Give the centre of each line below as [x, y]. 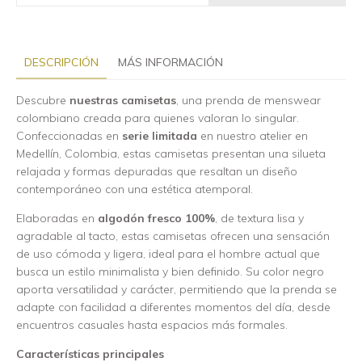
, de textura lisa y [259, 218]
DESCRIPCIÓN [61, 62]
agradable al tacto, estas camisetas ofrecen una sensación [173, 236]
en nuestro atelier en [253, 136]
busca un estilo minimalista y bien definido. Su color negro [170, 271]
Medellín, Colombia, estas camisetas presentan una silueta [171, 154]
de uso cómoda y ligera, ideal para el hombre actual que [168, 254]
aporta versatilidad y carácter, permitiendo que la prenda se [177, 289]
